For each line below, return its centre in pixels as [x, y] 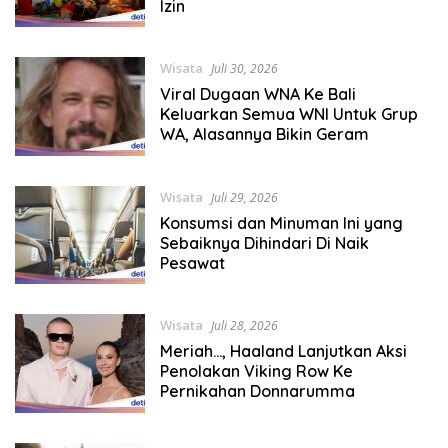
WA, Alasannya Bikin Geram [264, 134]
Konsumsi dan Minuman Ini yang [281, 222]
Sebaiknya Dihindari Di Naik [264, 242]
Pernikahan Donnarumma [257, 391]
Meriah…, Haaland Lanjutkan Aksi [283, 351]
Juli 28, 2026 [244, 326]
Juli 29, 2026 [244, 197]
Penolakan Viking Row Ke [256, 371]
